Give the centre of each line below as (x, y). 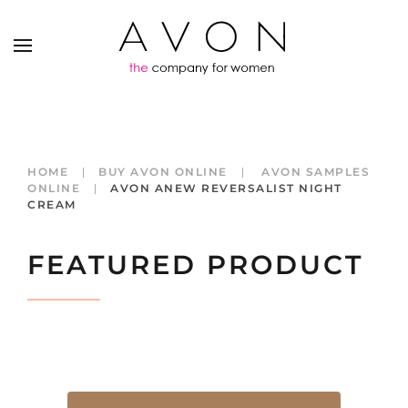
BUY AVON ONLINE (163, 172)
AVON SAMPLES (313, 172)
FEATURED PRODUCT (195, 265)
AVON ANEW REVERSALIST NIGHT (226, 188)
